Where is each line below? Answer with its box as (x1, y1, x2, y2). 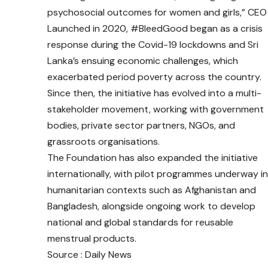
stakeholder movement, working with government (47, 103, 264, 116)
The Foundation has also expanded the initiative (47, 151, 258, 165)
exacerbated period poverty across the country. (47, 71, 261, 84)
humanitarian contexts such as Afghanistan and (47, 184, 256, 197)
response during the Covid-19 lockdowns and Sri (47, 38, 258, 51)
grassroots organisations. (47, 135, 160, 148)
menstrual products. (47, 232, 136, 245)
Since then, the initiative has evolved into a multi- (47, 87, 261, 100)
